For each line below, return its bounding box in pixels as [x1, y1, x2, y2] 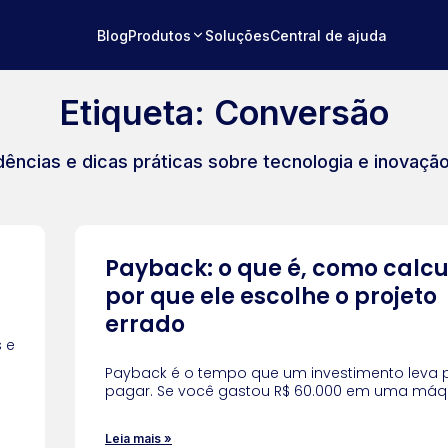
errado [105, 309, 185, 340]
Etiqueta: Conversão [59, 92, 389, 133]
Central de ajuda [269, 26, 387, 44]
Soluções [204, 26, 270, 44]
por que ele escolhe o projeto [105, 281, 437, 312]
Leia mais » [105, 431, 172, 446]
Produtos [127, 26, 191, 44]
